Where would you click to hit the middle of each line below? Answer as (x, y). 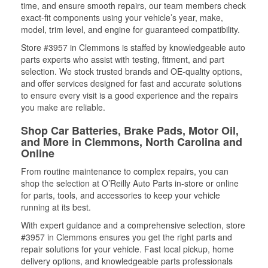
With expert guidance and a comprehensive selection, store (133, 225)
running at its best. (56, 207)
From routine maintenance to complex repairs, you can (125, 171)
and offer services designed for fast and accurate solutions (131, 83)
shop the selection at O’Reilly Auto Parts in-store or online (130, 183)
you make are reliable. (63, 107)
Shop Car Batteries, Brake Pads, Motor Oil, (130, 130)
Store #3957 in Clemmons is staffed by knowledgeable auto (133, 47)
